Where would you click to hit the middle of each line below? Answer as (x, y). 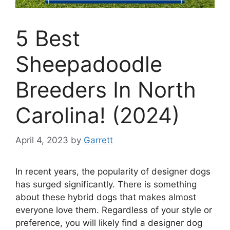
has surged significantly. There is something (106, 185)
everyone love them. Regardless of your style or (114, 210)
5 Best (48, 38)
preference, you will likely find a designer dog (109, 223)
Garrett (98, 140)
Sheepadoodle (89, 64)
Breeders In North (106, 89)
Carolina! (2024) (98, 115)
